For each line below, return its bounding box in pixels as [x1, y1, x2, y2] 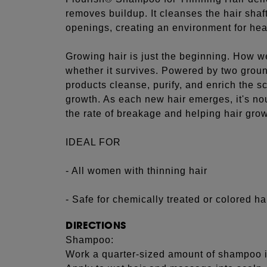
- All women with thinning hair [66, 165, 208, 176]
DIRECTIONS [66, 218, 126, 232]
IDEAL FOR [66, 136, 122, 147]
